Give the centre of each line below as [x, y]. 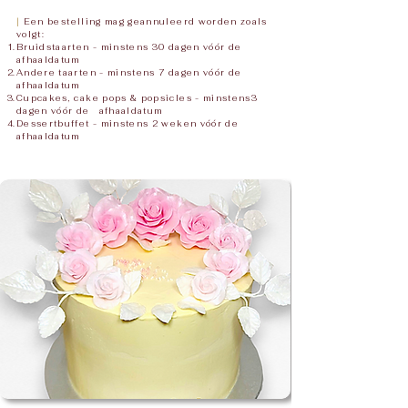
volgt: [31, 35]
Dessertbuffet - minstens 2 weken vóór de [128, 124]
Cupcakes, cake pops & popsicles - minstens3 [138, 98]
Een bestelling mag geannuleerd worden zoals [144, 22]
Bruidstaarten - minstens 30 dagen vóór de [129, 47]
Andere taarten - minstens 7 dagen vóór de [129, 73]
